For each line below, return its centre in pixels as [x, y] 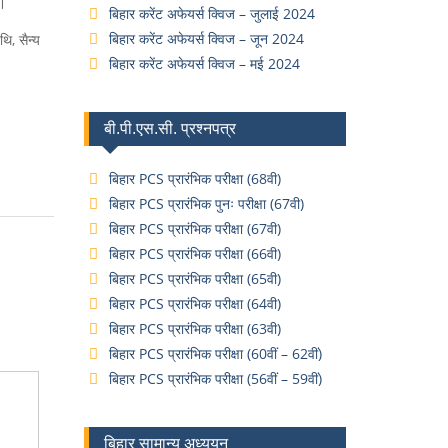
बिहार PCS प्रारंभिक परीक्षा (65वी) [194, 278]
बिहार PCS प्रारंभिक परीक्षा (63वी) [194, 328]
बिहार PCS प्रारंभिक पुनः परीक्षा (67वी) [206, 203]
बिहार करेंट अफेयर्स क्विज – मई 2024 [204, 63]
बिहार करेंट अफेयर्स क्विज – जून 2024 [206, 38]
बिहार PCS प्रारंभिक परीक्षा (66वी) [194, 253]
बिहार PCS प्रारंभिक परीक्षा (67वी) [194, 228]
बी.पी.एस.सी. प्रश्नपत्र [169, 128]
